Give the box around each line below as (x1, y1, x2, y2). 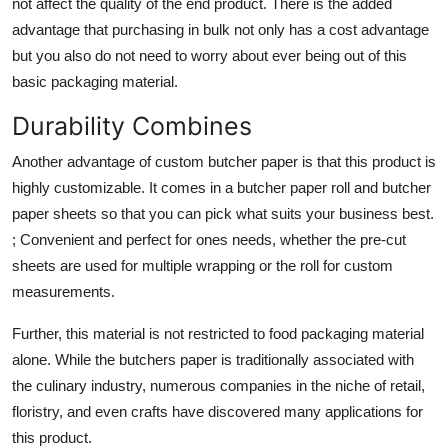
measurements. (12, 282, 115, 300)
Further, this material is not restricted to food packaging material (12, 324, 424, 342)
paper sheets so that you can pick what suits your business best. (12, 204, 434, 222)
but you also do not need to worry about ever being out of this (12, 46, 407, 64)
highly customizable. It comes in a (12, 178, 233, 196)
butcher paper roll (233, 178, 354, 196)
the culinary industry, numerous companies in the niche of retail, (12, 376, 425, 394)
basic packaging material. (12, 72, 178, 90)
